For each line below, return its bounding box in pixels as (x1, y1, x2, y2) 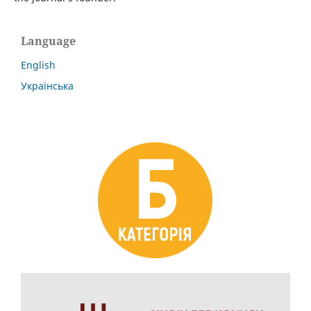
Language (21, 33, 76, 49)
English (21, 58, 56, 72)
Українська (21, 79, 74, 93)
